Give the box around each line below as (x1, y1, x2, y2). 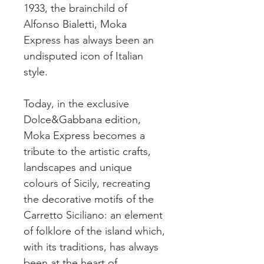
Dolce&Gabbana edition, (24, 113, 141, 126)
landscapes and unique (24, 161, 132, 174)
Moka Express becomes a (24, 129, 145, 142)
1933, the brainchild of (24, 2, 127, 15)
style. (24, 65, 48, 78)
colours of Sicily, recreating (24, 177, 150, 190)
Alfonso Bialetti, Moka (24, 18, 127, 31)
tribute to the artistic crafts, (24, 145, 151, 158)
